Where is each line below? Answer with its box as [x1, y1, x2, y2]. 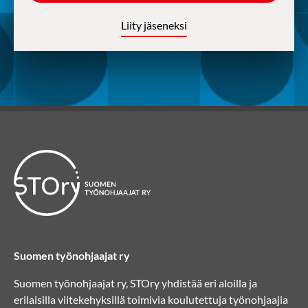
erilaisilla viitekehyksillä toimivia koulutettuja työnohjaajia [14, 293, 288, 306]
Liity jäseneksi [121, 19, 187, 32]
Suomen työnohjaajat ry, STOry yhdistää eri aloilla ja [14, 276, 257, 289]
